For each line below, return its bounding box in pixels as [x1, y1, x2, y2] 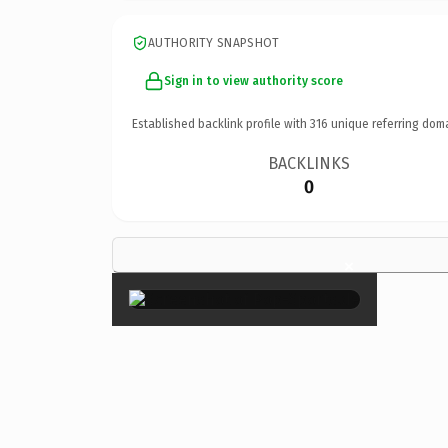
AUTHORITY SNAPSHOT [148, 35, 280, 50]
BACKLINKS [268, 153, 351, 173]
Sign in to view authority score [164, 73, 343, 88]
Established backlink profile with [132, 116, 310, 131]
